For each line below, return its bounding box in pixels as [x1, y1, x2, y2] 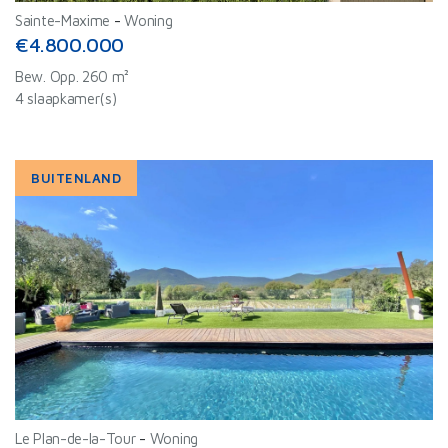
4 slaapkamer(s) [15, 90, 117, 107]
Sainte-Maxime [15, 12, 111, 29]
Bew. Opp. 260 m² [15, 68, 130, 85]
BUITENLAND [31, 170, 122, 186]
